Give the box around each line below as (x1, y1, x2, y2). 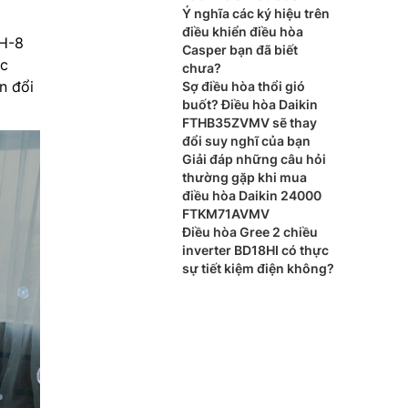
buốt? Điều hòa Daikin (182, 97, 318, 112)
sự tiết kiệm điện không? (182, 260, 334, 276)
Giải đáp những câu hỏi (182, 151, 326, 167)
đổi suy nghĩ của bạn (182, 133, 311, 148)
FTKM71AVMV (182, 206, 270, 221)
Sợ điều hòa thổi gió (182, 78, 305, 94)
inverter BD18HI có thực (182, 242, 329, 258)
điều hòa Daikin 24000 (182, 188, 321, 203)
